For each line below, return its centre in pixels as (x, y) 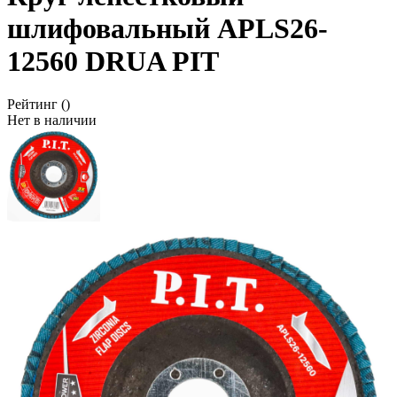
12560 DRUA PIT (113, 61)
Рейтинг (32, 105)
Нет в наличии (52, 121)
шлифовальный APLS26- (167, 28)
